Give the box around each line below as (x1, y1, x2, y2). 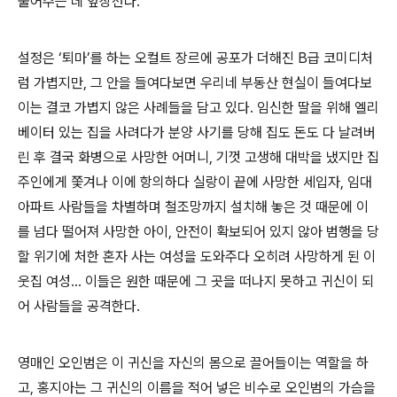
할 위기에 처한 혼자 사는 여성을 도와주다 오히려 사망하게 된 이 (18, 247, 376, 265)
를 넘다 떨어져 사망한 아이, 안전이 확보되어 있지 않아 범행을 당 (18, 222, 379, 240)
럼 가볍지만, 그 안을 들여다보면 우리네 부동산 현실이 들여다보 (18, 74, 372, 91)
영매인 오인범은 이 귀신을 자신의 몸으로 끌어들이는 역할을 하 (18, 354, 369, 371)
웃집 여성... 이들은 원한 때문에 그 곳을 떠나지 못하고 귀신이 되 (18, 272, 374, 290)
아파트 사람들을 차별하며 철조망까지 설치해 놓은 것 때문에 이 (18, 198, 369, 215)
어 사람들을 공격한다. (18, 297, 140, 315)
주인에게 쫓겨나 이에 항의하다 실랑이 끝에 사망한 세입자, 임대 (18, 173, 372, 191)
